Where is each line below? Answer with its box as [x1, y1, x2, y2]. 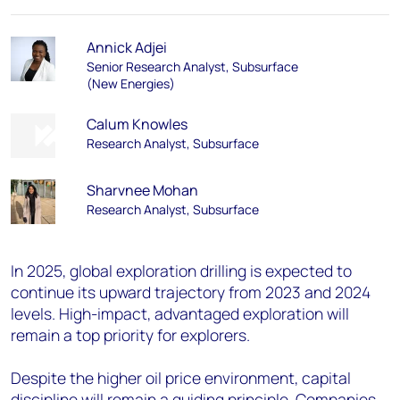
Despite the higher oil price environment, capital [11, 367, 351, 388]
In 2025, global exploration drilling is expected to [11, 260, 352, 281]
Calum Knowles [86, 114, 187, 134]
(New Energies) [86, 75, 175, 92]
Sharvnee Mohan [86, 180, 198, 200]
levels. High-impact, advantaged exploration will [11, 303, 349, 324]
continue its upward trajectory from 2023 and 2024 [11, 281, 371, 303]
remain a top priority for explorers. [11, 324, 250, 346]
